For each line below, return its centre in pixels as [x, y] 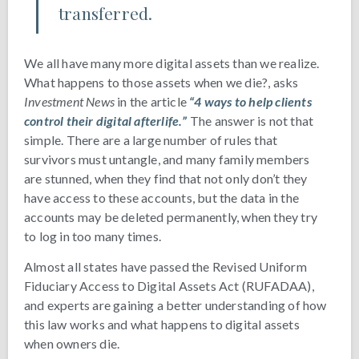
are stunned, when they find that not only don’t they [166, 179]
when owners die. [72, 344]
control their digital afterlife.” [106, 121]
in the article [152, 102]
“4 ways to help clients [250, 102]
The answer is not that [250, 121]
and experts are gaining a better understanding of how [175, 305]
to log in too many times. [93, 236]
